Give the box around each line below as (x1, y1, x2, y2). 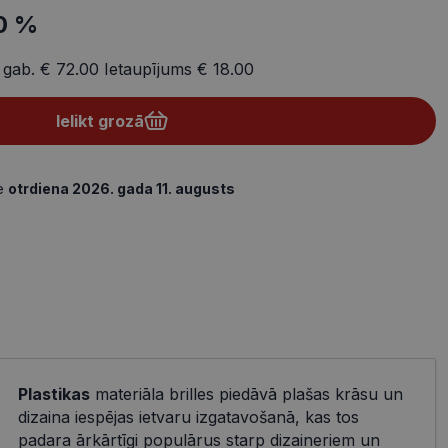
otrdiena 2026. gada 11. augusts (8, 179, 235, 197)
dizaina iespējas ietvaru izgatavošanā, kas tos (17, 407, 359, 428)
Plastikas (17, 384, 90, 405)
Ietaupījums (99, 58, 197, 79)
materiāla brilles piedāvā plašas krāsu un (89, 384, 403, 405)
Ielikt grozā (56, 110, 144, 131)
